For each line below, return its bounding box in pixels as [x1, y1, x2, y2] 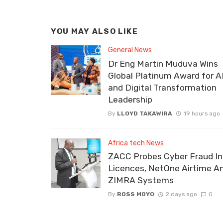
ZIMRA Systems [108, 175, 174, 185]
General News [108, 46, 152, 55]
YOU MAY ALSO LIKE [51, 26, 138, 36]
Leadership [108, 94, 152, 105]
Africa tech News [108, 138, 164, 147]
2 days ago [165, 190, 197, 198]
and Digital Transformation [108, 82, 217, 93]
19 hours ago [183, 110, 220, 117]
